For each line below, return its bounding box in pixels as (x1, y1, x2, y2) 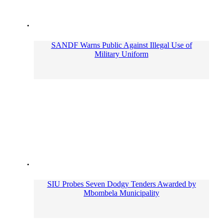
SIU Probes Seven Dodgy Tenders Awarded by (47, 179, 196, 188)
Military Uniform (95, 49, 148, 58)
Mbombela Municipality (84, 188, 159, 197)
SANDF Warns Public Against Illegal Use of (51, 40, 192, 49)
